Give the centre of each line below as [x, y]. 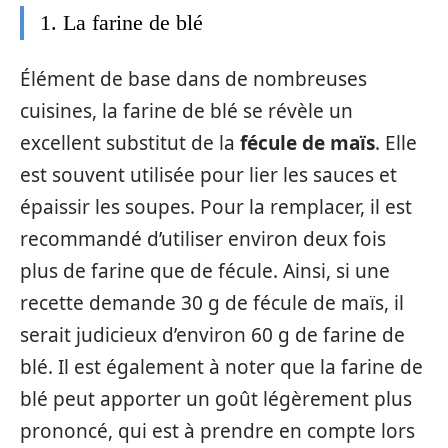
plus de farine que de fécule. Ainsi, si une [205, 270]
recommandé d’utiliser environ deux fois [203, 238]
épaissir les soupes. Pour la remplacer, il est [216, 206]
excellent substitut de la [130, 142]
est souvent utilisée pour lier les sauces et [208, 174]
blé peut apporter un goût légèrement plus [216, 398]
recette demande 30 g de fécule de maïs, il [212, 302]
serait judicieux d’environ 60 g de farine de [212, 334]
